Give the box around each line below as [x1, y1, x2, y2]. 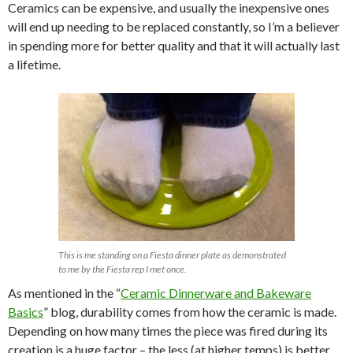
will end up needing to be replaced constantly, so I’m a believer [8, 19, 340, 35]
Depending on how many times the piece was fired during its [8, 322, 328, 338]
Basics [8, 303, 43, 319]
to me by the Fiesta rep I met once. [58, 262, 187, 275]
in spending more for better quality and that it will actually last [8, 38, 340, 54]
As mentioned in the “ [8, 284, 121, 300]
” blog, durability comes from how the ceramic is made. [43, 303, 336, 319]
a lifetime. [8, 57, 61, 72]
